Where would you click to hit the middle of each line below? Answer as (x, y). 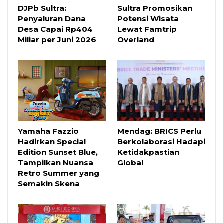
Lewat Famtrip (147, 29)
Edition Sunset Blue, (58, 152)
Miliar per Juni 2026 (57, 39)
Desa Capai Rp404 (55, 29)
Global (130, 162)
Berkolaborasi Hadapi (161, 141)
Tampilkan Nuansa (56, 162)
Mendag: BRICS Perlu (159, 131)
